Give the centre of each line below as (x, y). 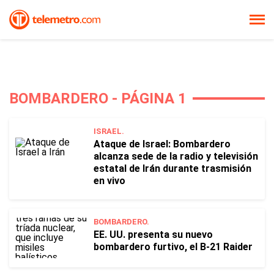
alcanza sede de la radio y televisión (176, 156)
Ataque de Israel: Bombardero (162, 144)
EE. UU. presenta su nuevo (153, 235)
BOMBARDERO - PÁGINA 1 (98, 98)
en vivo (109, 181)
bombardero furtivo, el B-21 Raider (173, 247)
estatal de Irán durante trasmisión (172, 168)
